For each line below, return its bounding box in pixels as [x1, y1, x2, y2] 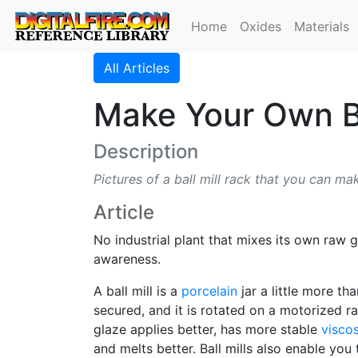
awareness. [93, 251, 161, 267]
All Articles [104, 60, 169, 76]
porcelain [181, 283, 237, 299]
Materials [294, 18, 350, 34]
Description [93, 140, 198, 163]
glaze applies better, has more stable [93, 321, 321, 337]
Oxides [240, 18, 282, 34]
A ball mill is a [93, 283, 181, 299]
